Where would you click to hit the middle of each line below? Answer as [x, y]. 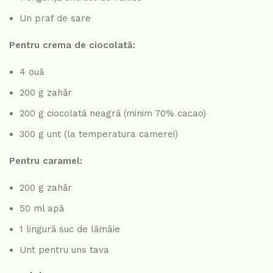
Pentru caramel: [46, 161]
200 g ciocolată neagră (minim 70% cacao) [113, 114]
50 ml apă [42, 209]
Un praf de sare [55, 19]
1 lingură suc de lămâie [70, 229]
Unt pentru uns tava [64, 250]
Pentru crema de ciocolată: [72, 45]
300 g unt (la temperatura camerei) [99, 134]
